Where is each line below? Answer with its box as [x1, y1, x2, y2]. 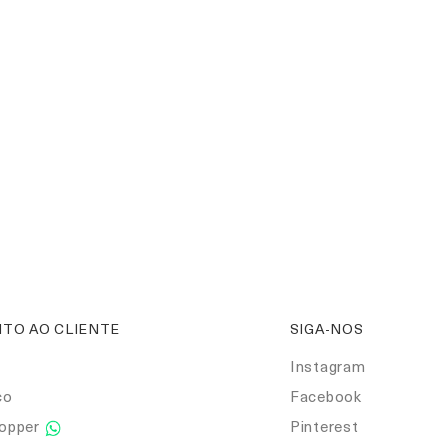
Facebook [289, 385, 362, 407]
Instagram [289, 355, 366, 377]
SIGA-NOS [289, 318, 364, 339]
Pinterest [289, 415, 359, 437]
